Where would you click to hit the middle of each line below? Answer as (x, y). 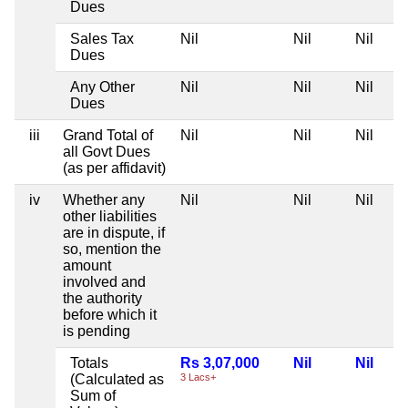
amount (87, 265)
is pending (97, 331)
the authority (102, 298)
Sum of (93, 395)
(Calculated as (117, 379)
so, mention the (112, 249)
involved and (104, 281)
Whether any (104, 199)
